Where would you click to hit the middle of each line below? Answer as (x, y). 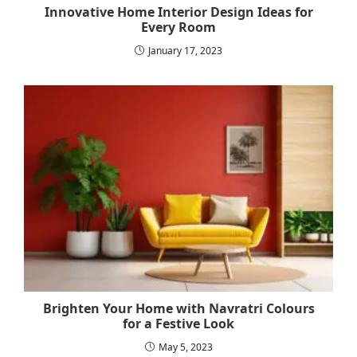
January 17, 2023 (185, 51)
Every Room (178, 27)
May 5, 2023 (185, 347)
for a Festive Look (178, 323)
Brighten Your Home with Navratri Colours (178, 308)
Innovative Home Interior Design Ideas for (178, 12)
